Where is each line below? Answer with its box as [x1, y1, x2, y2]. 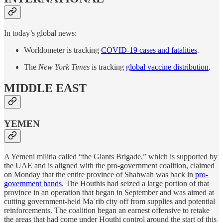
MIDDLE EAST [4, 82, 87, 95]
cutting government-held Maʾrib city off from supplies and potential [4, 197, 215, 206]
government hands [4, 179, 62, 188]
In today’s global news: [4, 29, 77, 38]
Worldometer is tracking [24, 46, 101, 55]
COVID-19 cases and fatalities [101, 46, 197, 55]
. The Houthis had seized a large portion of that [62, 179, 209, 188]
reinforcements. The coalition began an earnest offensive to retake [4, 206, 210, 215]
